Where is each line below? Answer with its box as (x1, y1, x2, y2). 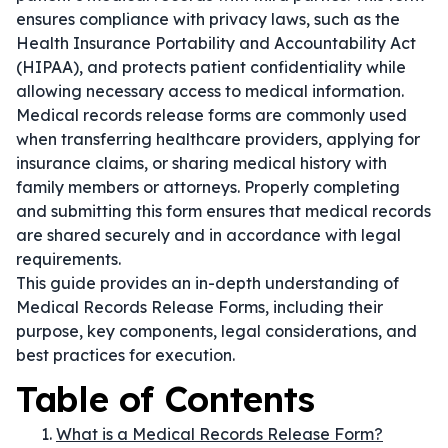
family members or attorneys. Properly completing (16, 177, 400, 197)
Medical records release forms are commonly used (16, 105, 407, 125)
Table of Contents (16, 377, 316, 421)
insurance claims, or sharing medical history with (16, 153, 387, 173)
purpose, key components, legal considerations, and (16, 321, 417, 341)
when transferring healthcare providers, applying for (16, 129, 420, 149)
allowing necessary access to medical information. (16, 81, 404, 101)
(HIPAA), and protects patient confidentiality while (16, 57, 406, 77)
